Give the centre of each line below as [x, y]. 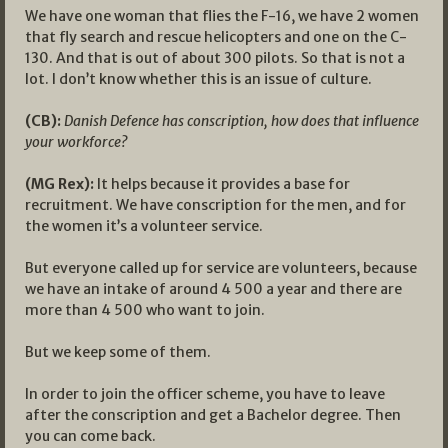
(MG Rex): [59, 183]
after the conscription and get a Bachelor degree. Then [213, 414]
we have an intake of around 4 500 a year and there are [213, 288]
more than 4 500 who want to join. [145, 309]
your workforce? [76, 141]
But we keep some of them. [118, 351]
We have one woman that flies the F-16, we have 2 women [222, 15]
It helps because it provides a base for [222, 183]
